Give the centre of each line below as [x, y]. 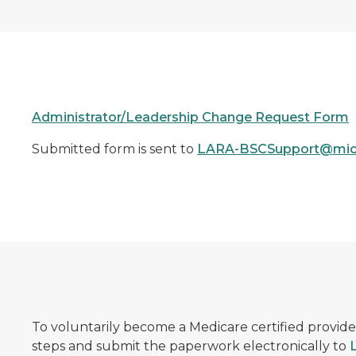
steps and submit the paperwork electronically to [190, 346]
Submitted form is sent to [114, 149]
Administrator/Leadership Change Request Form [190, 117]
